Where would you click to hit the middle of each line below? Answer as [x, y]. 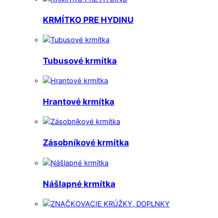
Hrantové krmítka [79, 102]
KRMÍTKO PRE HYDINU [88, 20]
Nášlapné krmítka [79, 183]
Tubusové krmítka [80, 61]
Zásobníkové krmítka [86, 143]
